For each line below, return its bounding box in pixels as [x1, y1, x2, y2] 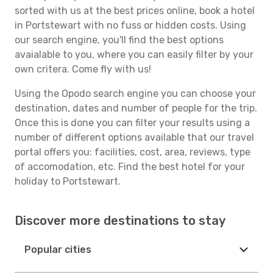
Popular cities [24, 244, 91, 255]
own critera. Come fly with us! [15, 63, 151, 75]
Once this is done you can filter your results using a [15, 117, 250, 129]
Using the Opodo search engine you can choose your [15, 88, 256, 99]
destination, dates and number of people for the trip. [15, 102, 257, 114]
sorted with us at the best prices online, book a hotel [15, 5, 255, 16]
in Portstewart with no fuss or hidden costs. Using [15, 19, 246, 31]
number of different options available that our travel [15, 132, 254, 143]
